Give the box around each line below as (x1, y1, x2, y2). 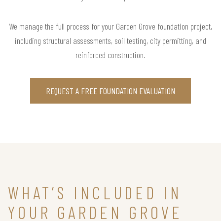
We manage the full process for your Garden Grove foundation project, (9, 20, 212, 32)
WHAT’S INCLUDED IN (8, 181, 182, 203)
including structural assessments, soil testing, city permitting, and (15, 35, 206, 46)
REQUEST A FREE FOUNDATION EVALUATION (46, 85, 175, 96)
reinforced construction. (75, 49, 146, 60)
